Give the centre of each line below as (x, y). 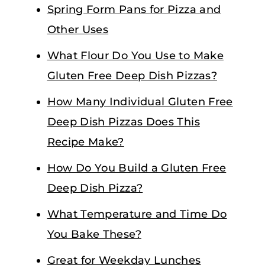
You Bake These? (94, 234)
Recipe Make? (85, 142)
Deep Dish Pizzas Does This (123, 122)
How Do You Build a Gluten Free (137, 168)
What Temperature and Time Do (137, 214)
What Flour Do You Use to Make (135, 55)
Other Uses (78, 29)
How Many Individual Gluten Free (140, 101)
